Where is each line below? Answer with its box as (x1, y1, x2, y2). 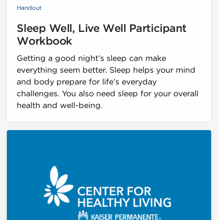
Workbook (17, 35, 72, 47)
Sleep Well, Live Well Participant (17, 23, 187, 34)
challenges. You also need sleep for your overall (17, 89, 199, 98)
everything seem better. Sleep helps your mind (17, 66, 196, 74)
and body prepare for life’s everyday (17, 78, 157, 86)
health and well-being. (17, 101, 103, 110)
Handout (17, 4, 42, 11)
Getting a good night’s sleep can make (17, 54, 166, 62)
